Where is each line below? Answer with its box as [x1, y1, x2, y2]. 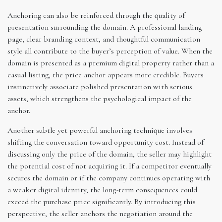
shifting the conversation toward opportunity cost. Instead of [7, 137, 204, 147]
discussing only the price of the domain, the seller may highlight [7, 149, 212, 159]
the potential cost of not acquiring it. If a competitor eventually [7, 161, 212, 171]
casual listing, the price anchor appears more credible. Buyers [7, 69, 204, 80]
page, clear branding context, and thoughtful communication [7, 34, 200, 44]
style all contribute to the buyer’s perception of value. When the [7, 46, 213, 56]
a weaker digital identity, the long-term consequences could [7, 184, 197, 195]
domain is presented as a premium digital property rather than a [7, 57, 214, 68]
